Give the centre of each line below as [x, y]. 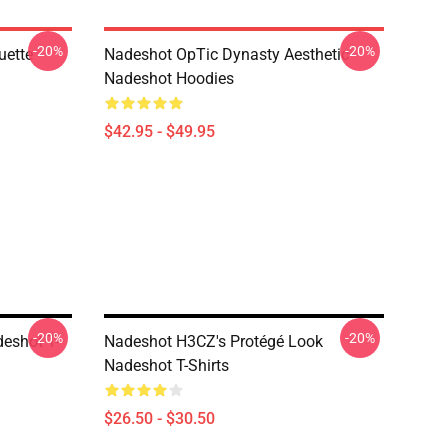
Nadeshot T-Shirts [166, 365]
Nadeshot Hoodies [169, 78]
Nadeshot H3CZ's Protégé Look [213, 341]
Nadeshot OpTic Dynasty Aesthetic [226, 54]
